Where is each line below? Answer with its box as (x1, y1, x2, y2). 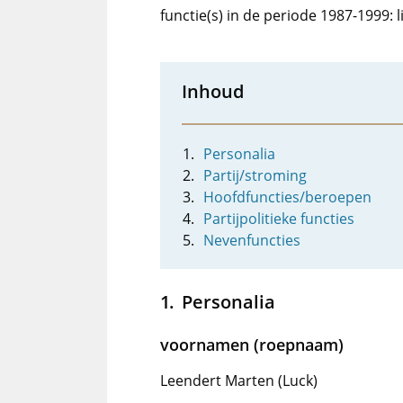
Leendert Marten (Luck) (160, 371, 318, 390)
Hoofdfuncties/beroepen (203, 187, 372, 207)
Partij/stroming (203, 166, 307, 185)
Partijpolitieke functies (203, 209, 354, 228)
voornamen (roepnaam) (160, 334, 344, 355)
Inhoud (182, 78, 244, 103)
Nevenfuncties (203, 230, 300, 250)
